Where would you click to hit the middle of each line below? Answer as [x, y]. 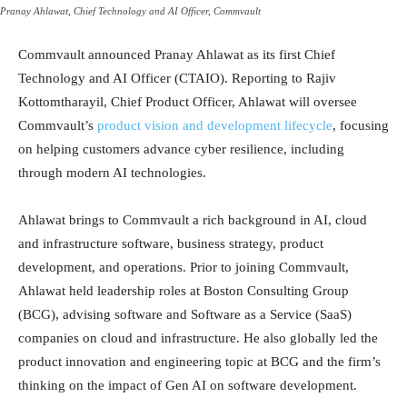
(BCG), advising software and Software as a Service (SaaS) [185, 315]
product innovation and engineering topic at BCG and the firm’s [199, 362]
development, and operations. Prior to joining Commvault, [184, 268]
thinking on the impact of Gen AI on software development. [188, 386]
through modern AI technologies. [112, 173]
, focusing [361, 126]
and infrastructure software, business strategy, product [171, 244]
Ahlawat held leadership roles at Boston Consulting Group [184, 291]
